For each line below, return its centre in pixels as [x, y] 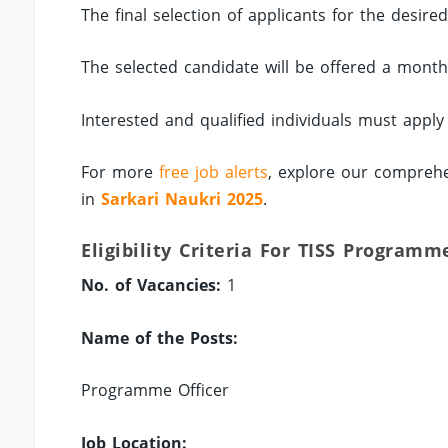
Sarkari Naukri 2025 [182, 199]
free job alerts [214, 172]
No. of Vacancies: [151, 285]
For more [120, 172]
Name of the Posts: [160, 337]
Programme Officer [155, 390]
